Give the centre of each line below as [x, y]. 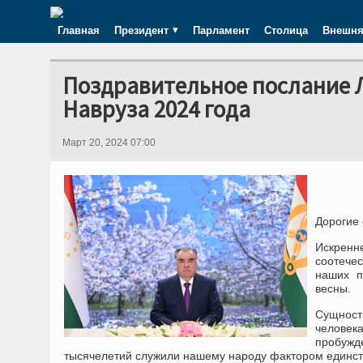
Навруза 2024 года [156, 109]
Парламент [221, 30]
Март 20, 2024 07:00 [109, 143]
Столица [286, 30]
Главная [79, 30]
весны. [333, 288]
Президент [141, 30]
